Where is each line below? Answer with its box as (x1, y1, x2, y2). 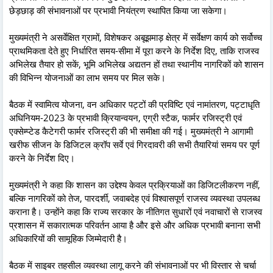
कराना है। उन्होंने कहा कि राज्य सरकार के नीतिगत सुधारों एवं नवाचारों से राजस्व (9, 205, 262, 218)
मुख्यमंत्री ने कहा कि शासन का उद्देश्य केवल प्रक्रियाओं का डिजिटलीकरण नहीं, (9, 178, 260, 191)
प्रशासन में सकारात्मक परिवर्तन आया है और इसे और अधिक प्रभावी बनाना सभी (9, 218, 260, 231)
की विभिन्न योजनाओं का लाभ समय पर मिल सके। (9, 71, 166, 83)
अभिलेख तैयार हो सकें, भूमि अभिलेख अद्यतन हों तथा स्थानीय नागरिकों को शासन (9, 57, 264, 70)
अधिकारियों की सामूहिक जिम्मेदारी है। (9, 232, 127, 244)
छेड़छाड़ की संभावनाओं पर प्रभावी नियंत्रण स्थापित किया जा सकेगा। (9, 4, 227, 16)
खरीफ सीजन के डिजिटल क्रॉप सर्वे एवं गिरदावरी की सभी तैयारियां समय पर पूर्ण (9, 138, 260, 151)
